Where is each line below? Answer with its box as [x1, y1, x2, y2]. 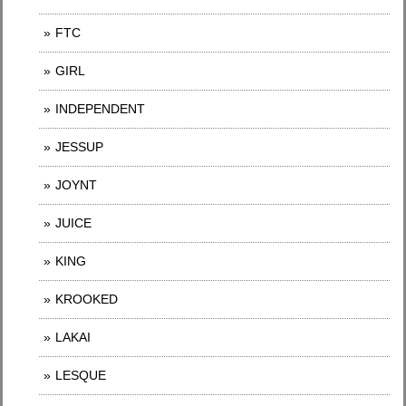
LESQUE [55, 368, 106, 383]
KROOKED [55, 292, 118, 307]
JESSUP [55, 140, 103, 155]
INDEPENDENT [55, 101, 145, 117]
